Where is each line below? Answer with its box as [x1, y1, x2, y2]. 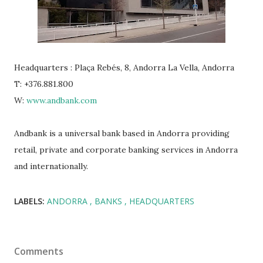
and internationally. [14, 161, 88, 172]
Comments [14, 245, 63, 258]
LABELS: [14, 195, 45, 207]
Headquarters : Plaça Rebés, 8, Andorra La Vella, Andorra [14, 62, 234, 73]
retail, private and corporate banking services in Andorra [14, 144, 238, 156]
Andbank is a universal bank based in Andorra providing [14, 128, 230, 139]
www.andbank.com [26, 95, 97, 106]
